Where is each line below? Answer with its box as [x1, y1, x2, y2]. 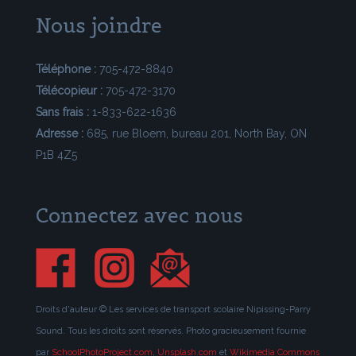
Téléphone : [36, 63, 96, 76]
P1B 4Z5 [36, 149, 77, 162]
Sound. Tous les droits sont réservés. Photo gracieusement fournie [36, 325, 306, 336]
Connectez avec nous [36, 203, 243, 229]
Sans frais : [36, 106, 89, 119]
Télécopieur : [36, 84, 103, 98]
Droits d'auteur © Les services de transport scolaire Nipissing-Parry [36, 304, 311, 315]
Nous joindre [36, 13, 162, 39]
